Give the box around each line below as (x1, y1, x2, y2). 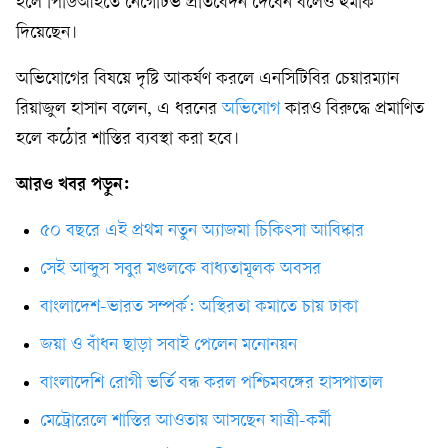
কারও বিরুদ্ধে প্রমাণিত (280, 100, 424, 120)
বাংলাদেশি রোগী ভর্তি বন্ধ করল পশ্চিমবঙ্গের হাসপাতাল (40, 374, 383, 394)
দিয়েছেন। (16, 24, 77, 44)
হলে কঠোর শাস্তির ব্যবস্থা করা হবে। (16, 130, 239, 150)
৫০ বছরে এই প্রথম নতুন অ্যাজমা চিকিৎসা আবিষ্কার (40, 222, 364, 242)
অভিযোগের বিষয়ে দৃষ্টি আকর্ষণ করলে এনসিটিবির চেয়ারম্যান (16, 70, 399, 90)
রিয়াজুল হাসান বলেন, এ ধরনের (16, 100, 222, 120)
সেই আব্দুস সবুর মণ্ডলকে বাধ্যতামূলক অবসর (40, 260, 321, 280)
